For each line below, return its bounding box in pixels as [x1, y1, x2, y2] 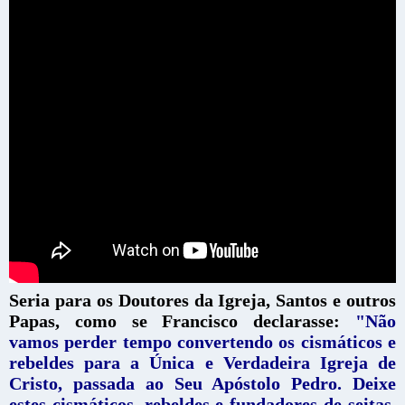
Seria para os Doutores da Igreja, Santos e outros [9, 289, 396, 310]
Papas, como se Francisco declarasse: [9, 310, 341, 331]
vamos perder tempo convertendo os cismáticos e [9, 331, 396, 352]
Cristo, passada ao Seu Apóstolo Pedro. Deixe [9, 372, 396, 393]
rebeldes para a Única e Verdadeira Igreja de [9, 352, 396, 372]
